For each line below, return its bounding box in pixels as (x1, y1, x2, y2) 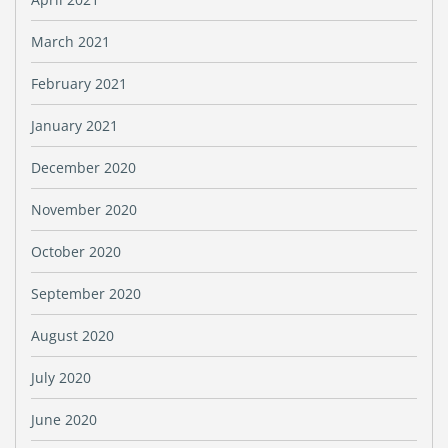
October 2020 (31, 242, 121, 261)
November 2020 (31, 200, 137, 219)
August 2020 (31, 326, 114, 345)
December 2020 (31, 158, 136, 177)
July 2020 (31, 368, 91, 387)
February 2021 (31, 74, 127, 93)
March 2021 (31, 32, 110, 51)
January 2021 (31, 116, 118, 135)
